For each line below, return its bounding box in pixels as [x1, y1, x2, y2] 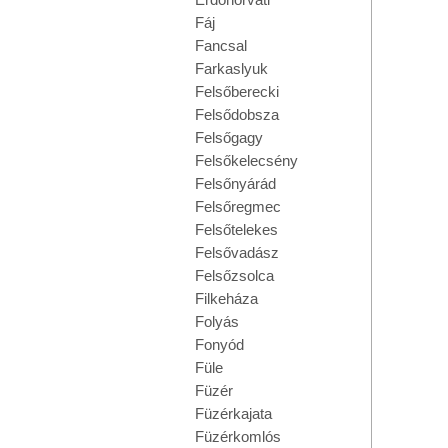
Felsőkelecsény [195, 152, 298, 169]
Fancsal [195, 37, 247, 54]
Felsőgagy [195, 129, 263, 146]
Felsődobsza [195, 106, 279, 123]
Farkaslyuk [195, 60, 268, 77]
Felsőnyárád [195, 175, 276, 192]
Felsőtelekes [195, 221, 278, 238]
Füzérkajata [195, 405, 272, 422]
